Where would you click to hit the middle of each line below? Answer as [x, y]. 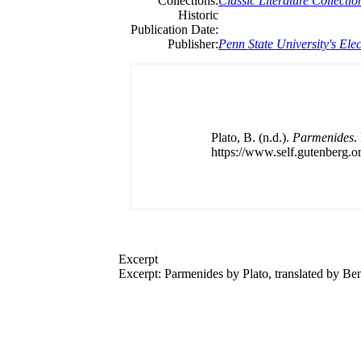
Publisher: [193, 44]
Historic [198, 15]
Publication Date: [174, 29]
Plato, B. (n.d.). [251, 137]
